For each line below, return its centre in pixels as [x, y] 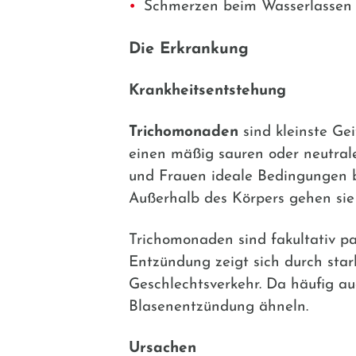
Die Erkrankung [189, 49]
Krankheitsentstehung [207, 91]
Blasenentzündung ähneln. [219, 307]
